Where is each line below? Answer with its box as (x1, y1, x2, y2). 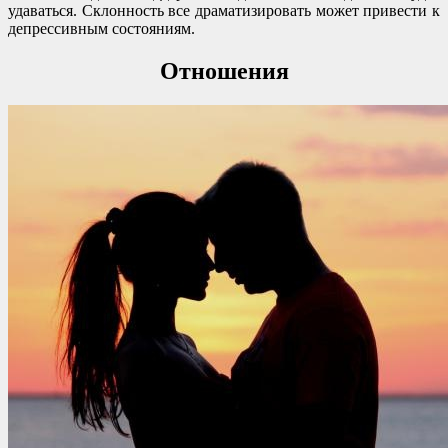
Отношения (159, 58, 289, 85)
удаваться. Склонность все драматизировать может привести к (8, 2, 440, 20)
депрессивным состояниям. (8, 20, 195, 38)
